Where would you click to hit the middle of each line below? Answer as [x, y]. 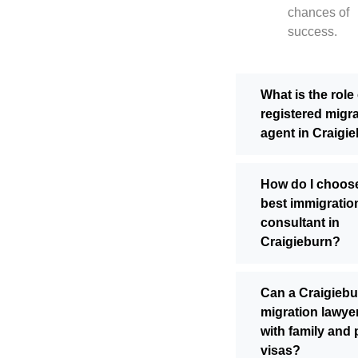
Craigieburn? [300, 242]
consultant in [300, 223]
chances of [318, 13]
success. [312, 32]
